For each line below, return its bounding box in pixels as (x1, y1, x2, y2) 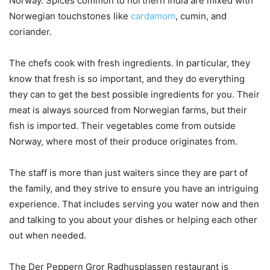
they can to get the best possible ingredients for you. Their (9, 88, 260, 100)
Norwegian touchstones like (9, 10, 131, 22)
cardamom (131, 10, 175, 22)
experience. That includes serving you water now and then (9, 198, 259, 210)
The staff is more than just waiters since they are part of (9, 166, 248, 178)
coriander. (9, 25, 52, 37)
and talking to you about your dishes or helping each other (9, 213, 257, 225)
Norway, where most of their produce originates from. (9, 135, 237, 147)
